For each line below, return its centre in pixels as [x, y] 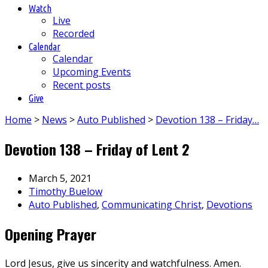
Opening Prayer [51, 234]
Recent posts [82, 85]
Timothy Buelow [66, 192]
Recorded [74, 34]
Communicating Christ [152, 205]
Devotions [229, 205]
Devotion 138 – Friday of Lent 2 [97, 149]
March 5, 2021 [60, 179]
